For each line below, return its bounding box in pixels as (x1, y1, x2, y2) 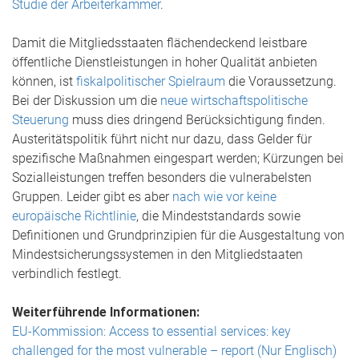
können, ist (12, 74, 76, 89)
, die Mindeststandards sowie (136, 208, 301, 224)
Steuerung (12, 112, 69, 127)
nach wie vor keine (172, 189, 276, 204)
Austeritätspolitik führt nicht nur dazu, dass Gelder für (12, 131, 312, 147)
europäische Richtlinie (12, 208, 136, 224)
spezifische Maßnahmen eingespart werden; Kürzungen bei (12, 151, 344, 166)
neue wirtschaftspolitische (160, 93, 308, 108)
